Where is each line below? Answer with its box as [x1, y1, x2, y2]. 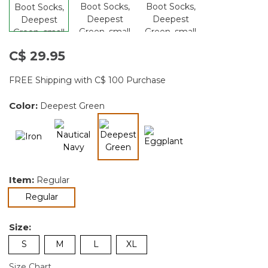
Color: [9, 99, 40, 111]
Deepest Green [40, 100, 105, 111]
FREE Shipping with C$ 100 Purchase [9, 74, 166, 86]
